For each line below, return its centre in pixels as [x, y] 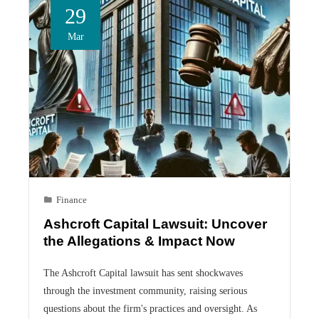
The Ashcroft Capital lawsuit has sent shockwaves [143, 273]
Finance [72, 200]
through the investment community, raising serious [145, 291]
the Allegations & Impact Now [139, 241]
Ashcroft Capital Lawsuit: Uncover [155, 224]
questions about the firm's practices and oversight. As [150, 309]
